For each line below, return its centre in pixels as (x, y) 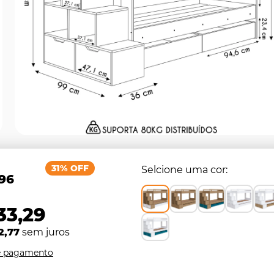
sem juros (45, 232)
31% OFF (70, 168)
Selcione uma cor (183, 170)
